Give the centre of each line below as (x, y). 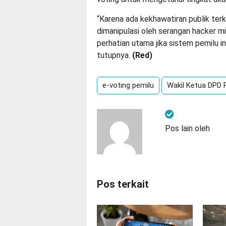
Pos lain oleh (187, 129)
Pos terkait (123, 184)
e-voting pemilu (128, 86)
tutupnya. (115, 55)
